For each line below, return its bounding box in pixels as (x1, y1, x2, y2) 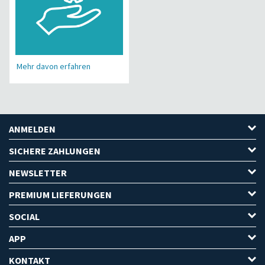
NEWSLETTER (9, 167, 67, 179)
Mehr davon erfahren (17, 61, 91, 72)
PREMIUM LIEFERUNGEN (9, 189, 112, 201)
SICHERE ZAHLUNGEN (9, 145, 101, 157)
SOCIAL (9, 211, 40, 223)
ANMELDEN (9, 123, 56, 135)
